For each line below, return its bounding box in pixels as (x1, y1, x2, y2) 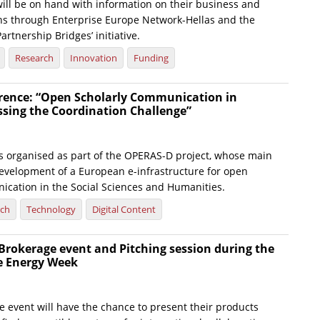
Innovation (70, 51, 117, 65)
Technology (26, 203, 76, 216)
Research (15, 51, 54, 65)
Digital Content (92, 203, 156, 216)
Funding (134, 51, 169, 65)
